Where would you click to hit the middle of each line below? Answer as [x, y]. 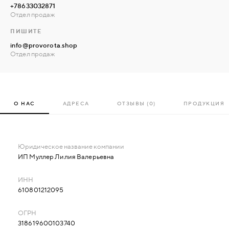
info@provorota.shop [44, 45]
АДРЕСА [76, 103]
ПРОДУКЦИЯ [204, 103]
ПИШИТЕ [26, 31]
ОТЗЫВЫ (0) [136, 103]
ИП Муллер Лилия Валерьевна [66, 157]
